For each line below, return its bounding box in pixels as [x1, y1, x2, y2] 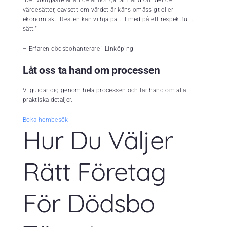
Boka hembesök [23, 116, 68, 124]
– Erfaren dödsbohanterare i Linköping [23, 45, 134, 53]
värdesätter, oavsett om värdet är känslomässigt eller [23, 6, 174, 14]
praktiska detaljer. [23, 96, 73, 104]
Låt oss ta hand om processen [23, 64, 160, 77]
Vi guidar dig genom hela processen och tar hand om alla [23, 87, 186, 94]
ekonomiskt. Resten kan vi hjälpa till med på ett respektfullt [23, 16, 193, 23]
